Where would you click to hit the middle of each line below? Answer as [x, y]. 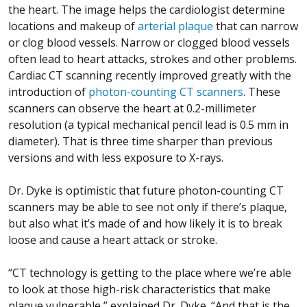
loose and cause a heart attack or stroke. [113, 240]
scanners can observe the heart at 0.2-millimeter [132, 109]
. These [262, 92]
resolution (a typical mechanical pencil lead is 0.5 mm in [148, 125]
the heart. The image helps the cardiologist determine [147, 10]
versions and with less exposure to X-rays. [116, 158]
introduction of [48, 92]
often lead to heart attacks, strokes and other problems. [152, 59]
